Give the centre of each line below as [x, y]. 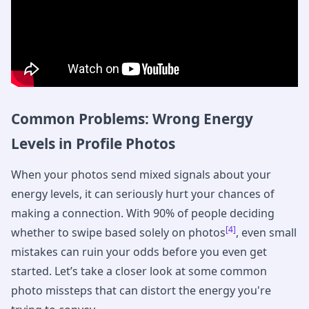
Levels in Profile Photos [93, 144]
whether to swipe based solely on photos [118, 233]
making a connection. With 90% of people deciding [143, 213]
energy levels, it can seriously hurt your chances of [143, 194]
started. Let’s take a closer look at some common [139, 271]
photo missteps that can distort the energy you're [141, 291]
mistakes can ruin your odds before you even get [139, 252]
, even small [266, 233]
